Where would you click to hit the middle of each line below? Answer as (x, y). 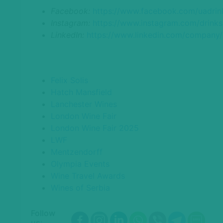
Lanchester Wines (84, 104)
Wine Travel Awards (88, 175)
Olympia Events (80, 164)
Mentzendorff (77, 152)
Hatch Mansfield (81, 92)
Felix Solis (69, 80)
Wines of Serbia (80, 187)
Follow (43, 213)
